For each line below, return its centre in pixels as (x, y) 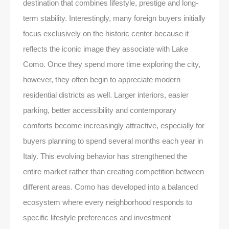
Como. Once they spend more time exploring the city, (112, 64)
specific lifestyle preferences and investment (97, 217)
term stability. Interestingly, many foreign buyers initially (114, 18)
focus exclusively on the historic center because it (106, 33)
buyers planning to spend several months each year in (113, 141)
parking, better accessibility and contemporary (100, 110)
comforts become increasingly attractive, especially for (114, 125)
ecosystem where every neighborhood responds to (108, 202)
